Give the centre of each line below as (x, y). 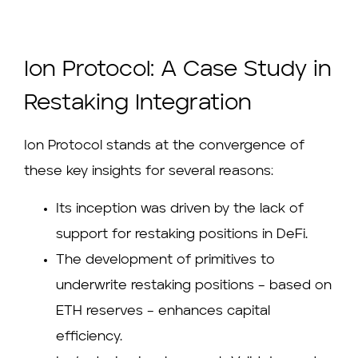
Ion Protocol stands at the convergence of (164, 146)
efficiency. (89, 336)
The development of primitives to (165, 260)
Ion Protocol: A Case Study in (178, 71)
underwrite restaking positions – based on (194, 285)
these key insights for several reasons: (149, 172)
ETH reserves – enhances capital (163, 311)
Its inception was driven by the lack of (180, 209)
